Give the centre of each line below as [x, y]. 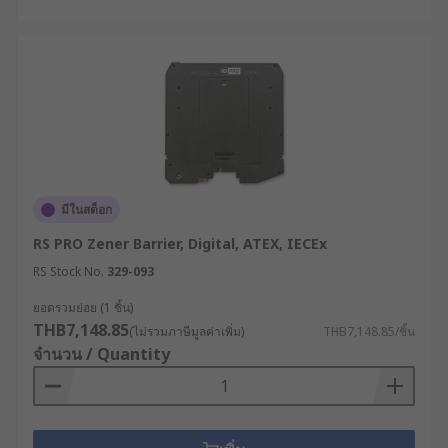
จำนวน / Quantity [101, 354]
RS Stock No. [68, 271]
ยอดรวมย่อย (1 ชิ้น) [83, 307]
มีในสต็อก [86, 209]
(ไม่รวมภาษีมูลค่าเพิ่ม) [186, 331]
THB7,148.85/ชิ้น [369, 331]
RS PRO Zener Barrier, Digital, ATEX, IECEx [180, 243]
